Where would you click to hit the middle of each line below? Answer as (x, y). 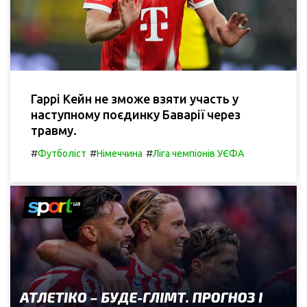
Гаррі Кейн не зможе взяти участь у (135, 98)
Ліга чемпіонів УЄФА (198, 153)
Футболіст (62, 153)
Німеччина (120, 153)
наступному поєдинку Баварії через (136, 114)
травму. (54, 130)
